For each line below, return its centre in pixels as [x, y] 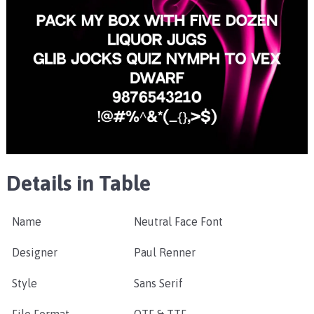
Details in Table [78, 183]
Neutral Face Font [178, 222]
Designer [34, 253]
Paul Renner [164, 253]
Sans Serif [158, 284]
